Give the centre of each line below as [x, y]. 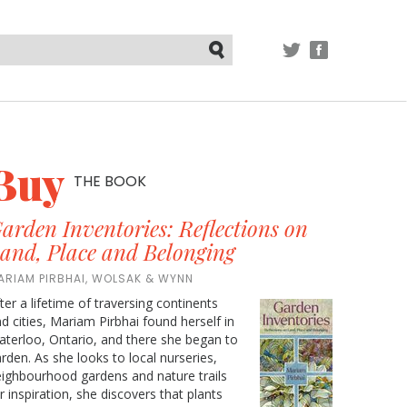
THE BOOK [110, 181]
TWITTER [313, 68]
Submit [224, 72]
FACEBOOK [349, 68]
